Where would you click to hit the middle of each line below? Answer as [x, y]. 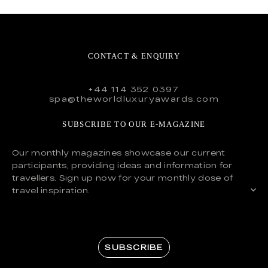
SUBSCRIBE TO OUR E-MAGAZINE [134, 124]
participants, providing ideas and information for [122, 165]
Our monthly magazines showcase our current [119, 152]
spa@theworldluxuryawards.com [134, 99]
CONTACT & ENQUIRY [134, 56]
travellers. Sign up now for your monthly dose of [123, 177]
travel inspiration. [51, 190]
